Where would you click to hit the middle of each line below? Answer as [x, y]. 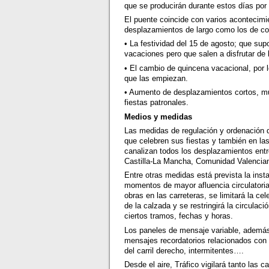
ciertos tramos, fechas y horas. [179, 216]
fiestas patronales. [157, 103]
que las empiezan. [156, 78]
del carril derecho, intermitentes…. [184, 250]
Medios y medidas [159, 116]
